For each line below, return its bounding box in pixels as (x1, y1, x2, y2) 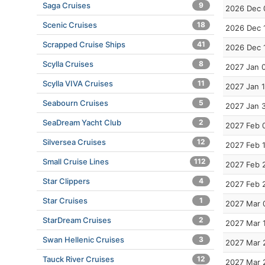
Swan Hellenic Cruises (43, 235, 124, 244)
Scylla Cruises (43, 59, 93, 69)
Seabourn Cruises (43, 98, 108, 108)
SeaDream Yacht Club (43, 118, 121, 127)
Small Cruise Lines (43, 157, 109, 166)
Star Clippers (43, 176, 90, 186)
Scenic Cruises (43, 20, 97, 30)
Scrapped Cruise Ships (43, 40, 125, 49)
